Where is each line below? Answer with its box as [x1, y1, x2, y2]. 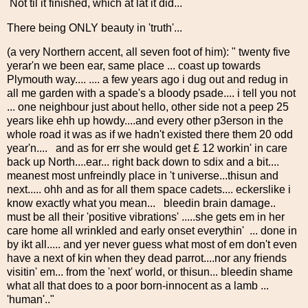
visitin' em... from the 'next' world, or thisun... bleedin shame [7, 266, 293, 278]
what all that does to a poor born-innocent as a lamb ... [7, 280, 269, 292]
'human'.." [7, 294, 54, 306]
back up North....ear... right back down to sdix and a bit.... [7, 156, 279, 168]
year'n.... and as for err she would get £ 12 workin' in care [7, 142, 287, 155]
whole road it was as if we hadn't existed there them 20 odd [7, 129, 293, 141]
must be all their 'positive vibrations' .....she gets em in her [7, 211, 285, 223]
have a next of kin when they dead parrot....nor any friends [7, 252, 287, 265]
